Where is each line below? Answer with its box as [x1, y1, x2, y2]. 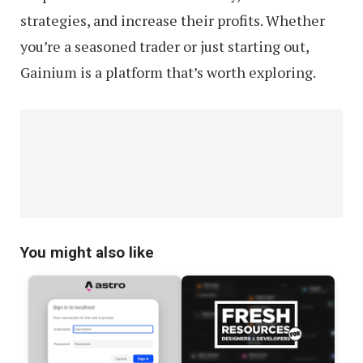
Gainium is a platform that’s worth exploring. [20, 62, 316, 82]
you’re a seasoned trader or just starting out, [20, 36, 309, 56]
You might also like [20, 242, 154, 262]
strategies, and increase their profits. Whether [20, 10, 325, 30]
